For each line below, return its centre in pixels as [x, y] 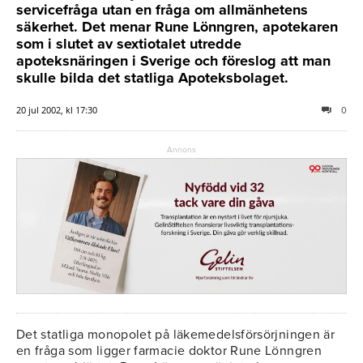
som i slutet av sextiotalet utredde [129, 43]
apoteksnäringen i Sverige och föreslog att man [173, 60]
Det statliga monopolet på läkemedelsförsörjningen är [176, 335]
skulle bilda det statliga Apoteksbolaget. [152, 77]
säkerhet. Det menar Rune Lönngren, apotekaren [177, 26]
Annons [181, 149]
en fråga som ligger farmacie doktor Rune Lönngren [169, 351]
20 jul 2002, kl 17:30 [57, 109]
